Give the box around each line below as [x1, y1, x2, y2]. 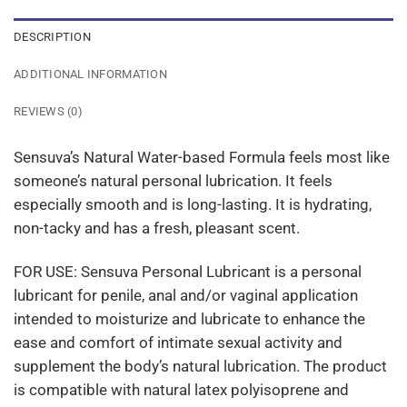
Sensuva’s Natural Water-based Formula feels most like [14, 147, 390, 166]
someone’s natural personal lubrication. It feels [14, 171, 333, 190]
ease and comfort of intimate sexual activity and [14, 333, 342, 352]
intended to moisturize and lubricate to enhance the [14, 309, 365, 328]
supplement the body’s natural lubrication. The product [14, 356, 387, 375]
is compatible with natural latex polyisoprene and [14, 380, 349, 399]
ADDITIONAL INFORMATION [14, 67, 167, 82]
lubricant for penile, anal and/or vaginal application [14, 285, 358, 304]
